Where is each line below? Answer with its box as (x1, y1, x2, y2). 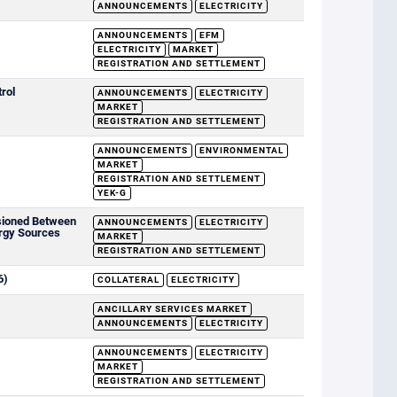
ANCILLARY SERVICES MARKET (97, 304, 247, 314)
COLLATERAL (97, 275, 160, 284)
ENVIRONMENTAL (198, 145, 284, 155)
